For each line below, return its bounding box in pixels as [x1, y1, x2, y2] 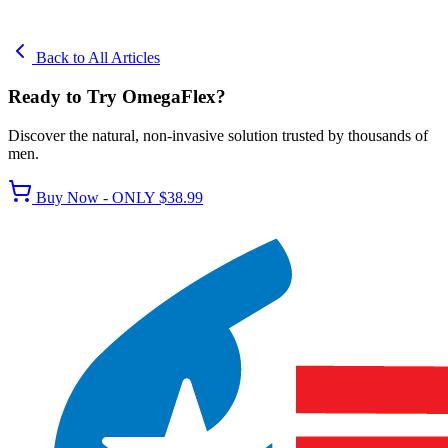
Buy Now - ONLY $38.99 [32, 188, 203, 206]
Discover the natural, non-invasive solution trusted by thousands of [8, 126, 428, 144]
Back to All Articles [32, 49, 160, 67]
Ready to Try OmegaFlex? [8, 86, 226, 108]
